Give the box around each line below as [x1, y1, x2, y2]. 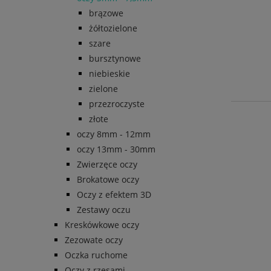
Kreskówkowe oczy [65, 218, 139, 230]
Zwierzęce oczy [77, 158, 137, 170]
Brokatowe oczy [77, 173, 139, 185]
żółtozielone [89, 22, 137, 34]
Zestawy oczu [77, 203, 131, 215]
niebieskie [89, 67, 130, 79]
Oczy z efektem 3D [77, 188, 151, 200]
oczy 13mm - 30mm [77, 143, 155, 155]
